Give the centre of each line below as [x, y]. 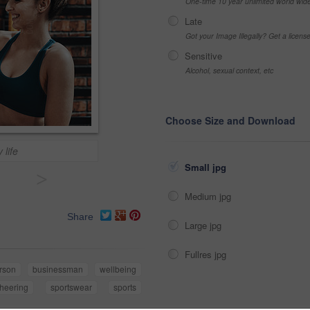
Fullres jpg [207, 254]
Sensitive [203, 56]
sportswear [71, 287]
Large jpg [204, 225]
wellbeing [118, 269]
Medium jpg [209, 196]
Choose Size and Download [230, 120]
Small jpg [207, 167]
